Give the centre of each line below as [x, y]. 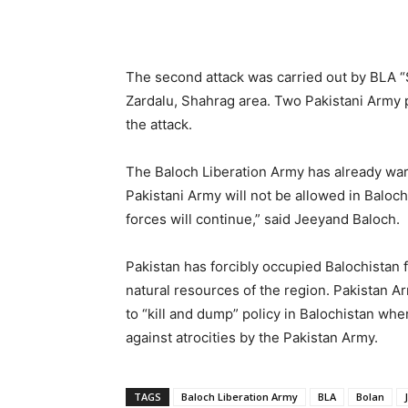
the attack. [159, 124]
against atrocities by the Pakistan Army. [254, 337]
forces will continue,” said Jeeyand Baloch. [265, 219]
